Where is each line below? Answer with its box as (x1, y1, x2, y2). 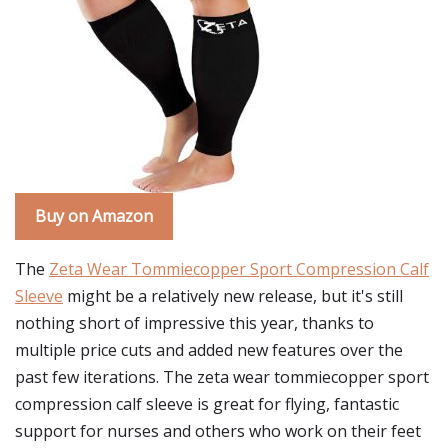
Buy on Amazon (35, 205, 153, 227)
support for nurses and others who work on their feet (15, 420, 421, 442)
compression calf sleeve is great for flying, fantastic (15, 393, 399, 415)
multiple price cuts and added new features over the (15, 339, 403, 361)
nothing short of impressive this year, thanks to (15, 312, 374, 334)
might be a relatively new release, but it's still (63, 285, 403, 307)
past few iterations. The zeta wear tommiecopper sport (15, 366, 429, 388)
